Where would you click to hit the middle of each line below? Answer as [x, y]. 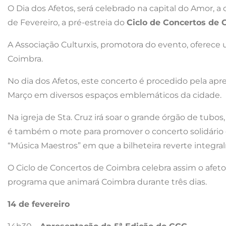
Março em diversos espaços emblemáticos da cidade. [115, 95]
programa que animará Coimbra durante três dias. [107, 182]
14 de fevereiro [39, 204]
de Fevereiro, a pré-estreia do [67, 22]
